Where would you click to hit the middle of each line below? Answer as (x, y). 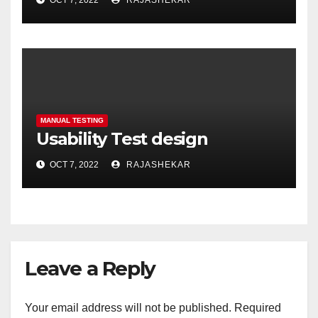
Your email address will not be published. (128, 307)
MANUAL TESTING (72, 121)
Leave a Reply (90, 269)
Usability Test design (122, 139)
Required (258, 307)
